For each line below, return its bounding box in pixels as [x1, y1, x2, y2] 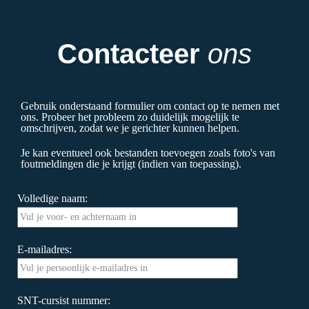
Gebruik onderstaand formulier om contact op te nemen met [21, 99, 279, 112]
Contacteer [57, 38, 208, 69]
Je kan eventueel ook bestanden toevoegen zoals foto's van [21, 146, 275, 159]
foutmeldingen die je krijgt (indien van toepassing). [21, 157, 241, 170]
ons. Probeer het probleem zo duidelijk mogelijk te [21, 110, 239, 123]
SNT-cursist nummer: [17, 294, 110, 306]
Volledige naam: [17, 192, 88, 204]
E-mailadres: [17, 243, 72, 255]
